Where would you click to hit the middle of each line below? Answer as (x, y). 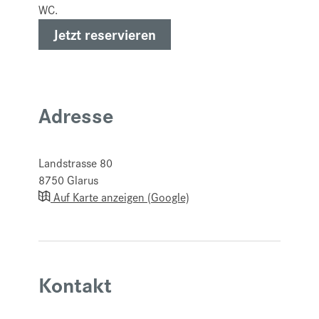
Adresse (76, 115)
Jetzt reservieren (105, 34)
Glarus (83, 180)
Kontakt (75, 284)
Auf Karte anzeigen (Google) (120, 197)
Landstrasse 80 (75, 163)
